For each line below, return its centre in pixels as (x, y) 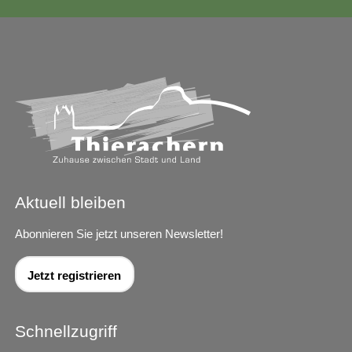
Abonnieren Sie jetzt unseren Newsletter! (119, 234)
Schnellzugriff (66, 332)
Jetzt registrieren (75, 275)
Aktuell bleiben (70, 203)
